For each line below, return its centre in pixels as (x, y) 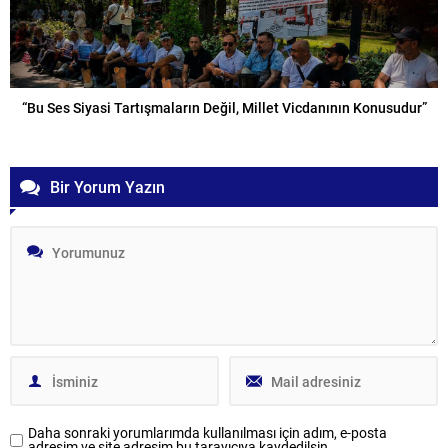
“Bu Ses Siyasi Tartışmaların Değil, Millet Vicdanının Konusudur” (224, 107)
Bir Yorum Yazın (107, 186)
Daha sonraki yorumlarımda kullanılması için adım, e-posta (207, 432)
